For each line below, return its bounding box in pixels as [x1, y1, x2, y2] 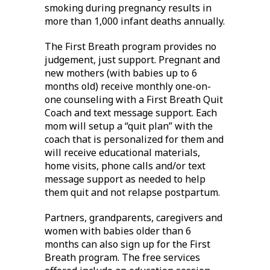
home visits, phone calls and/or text [45, 159, 206, 173]
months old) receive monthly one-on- [45, 80, 211, 93]
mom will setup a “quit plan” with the [45, 119, 213, 133]
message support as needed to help [45, 172, 206, 186]
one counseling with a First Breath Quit [45, 93, 223, 107]
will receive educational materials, [45, 146, 200, 160]
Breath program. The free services [45, 251, 200, 265]
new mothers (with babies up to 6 [45, 66, 197, 80]
